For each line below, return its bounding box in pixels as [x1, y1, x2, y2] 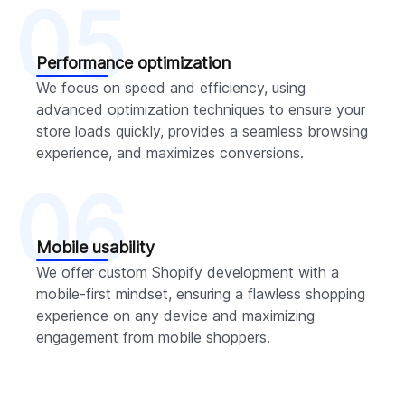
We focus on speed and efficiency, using [36, 78, 306, 97]
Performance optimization [36, 52, 231, 72]
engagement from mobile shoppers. [36, 327, 270, 346]
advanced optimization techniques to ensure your [36, 99, 365, 118]
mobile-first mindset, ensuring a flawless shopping [36, 284, 365, 303]
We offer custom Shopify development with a [36, 262, 339, 281]
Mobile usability [36, 237, 155, 257]
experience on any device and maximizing [36, 306, 315, 325]
